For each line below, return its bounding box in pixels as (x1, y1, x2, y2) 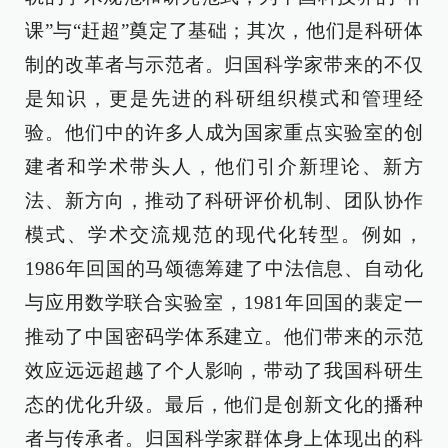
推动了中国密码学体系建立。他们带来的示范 (25, 326, 423, 347)
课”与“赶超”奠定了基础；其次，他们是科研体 (25, 20, 423, 41)
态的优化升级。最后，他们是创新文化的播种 (25, 394, 423, 415)
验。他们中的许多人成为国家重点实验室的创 (25, 122, 423, 143)
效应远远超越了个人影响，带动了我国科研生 (25, 360, 423, 381)
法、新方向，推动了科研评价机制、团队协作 (25, 190, 423, 211)
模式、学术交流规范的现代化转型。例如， (25, 224, 423, 245)
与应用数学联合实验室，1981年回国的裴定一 (25, 292, 423, 313)
